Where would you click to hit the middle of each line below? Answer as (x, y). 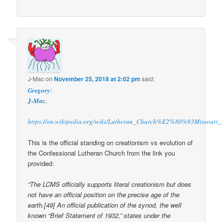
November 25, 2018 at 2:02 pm (97, 79)
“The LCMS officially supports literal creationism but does (110, 184)
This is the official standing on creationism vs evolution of (111, 142)
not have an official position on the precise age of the (104, 195)
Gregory (39, 90)
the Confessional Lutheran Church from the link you (102, 153)
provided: (41, 163)
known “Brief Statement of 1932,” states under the (99, 216)
